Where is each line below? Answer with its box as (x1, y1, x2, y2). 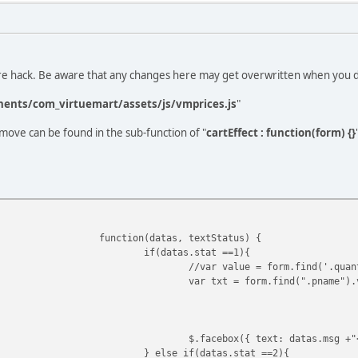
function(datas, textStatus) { (99, 231, 261, 244)
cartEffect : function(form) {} (206, 125, 356, 140)
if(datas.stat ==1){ (144, 245, 250, 258)
